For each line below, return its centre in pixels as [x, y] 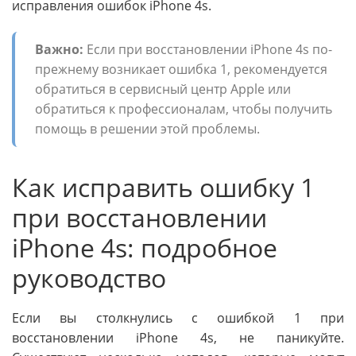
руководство [89, 277]
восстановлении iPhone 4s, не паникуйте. [178, 338]
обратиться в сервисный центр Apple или [163, 89]
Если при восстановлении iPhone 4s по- [208, 49]
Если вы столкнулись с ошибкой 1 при [178, 318]
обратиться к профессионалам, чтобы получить [184, 108]
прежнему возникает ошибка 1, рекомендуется [181, 69]
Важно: [59, 49]
